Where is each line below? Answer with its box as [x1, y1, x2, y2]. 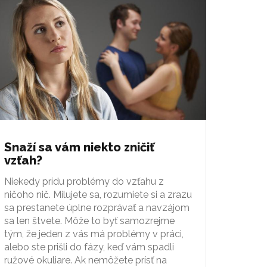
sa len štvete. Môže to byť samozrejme [4, 215, 175, 226]
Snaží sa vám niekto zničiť [4, 139, 154, 154]
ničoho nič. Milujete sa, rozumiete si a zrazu [4, 188, 192, 200]
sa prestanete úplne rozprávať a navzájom [4, 201, 190, 213]
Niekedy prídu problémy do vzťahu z [4, 175, 164, 187]
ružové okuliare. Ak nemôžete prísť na [4, 254, 167, 266]
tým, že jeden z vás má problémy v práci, [4, 228, 184, 240]
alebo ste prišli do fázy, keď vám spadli [4, 241, 174, 253]
